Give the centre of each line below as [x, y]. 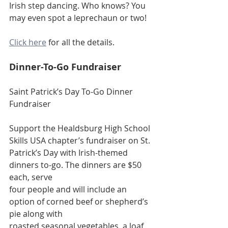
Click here [28, 42]
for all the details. [81, 42]
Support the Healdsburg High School [81, 129]
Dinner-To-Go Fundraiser [65, 67]
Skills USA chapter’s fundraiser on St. [80, 141]
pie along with [36, 214]
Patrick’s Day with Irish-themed [69, 153]
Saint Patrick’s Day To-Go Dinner [72, 92]
